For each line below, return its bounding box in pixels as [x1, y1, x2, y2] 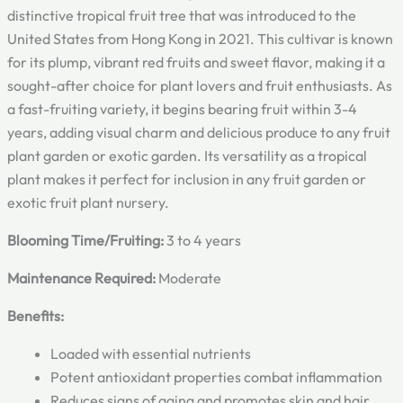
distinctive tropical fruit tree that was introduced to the [7, 6, 356, 25]
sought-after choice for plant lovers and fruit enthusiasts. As [7, 76, 392, 95]
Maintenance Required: [7, 269, 156, 288]
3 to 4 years [164, 231, 241, 250]
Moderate [156, 269, 221, 288]
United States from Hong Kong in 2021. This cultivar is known [7, 30, 393, 49]
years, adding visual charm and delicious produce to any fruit [7, 123, 390, 142]
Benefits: [7, 307, 64, 326]
